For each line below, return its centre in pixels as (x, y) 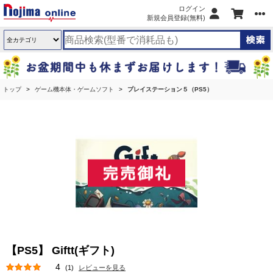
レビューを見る (102, 268)
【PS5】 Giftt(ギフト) (62, 250)
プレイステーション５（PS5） (170, 89)
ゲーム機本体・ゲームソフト (74, 89)
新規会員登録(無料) (176, 18)
